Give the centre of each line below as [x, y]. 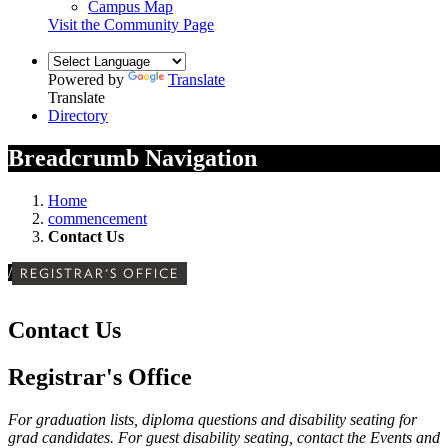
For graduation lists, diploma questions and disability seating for [212, 420]
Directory [78, 115]
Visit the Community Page [131, 24]
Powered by [88, 79]
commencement [97, 218]
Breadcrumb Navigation [132, 157]
